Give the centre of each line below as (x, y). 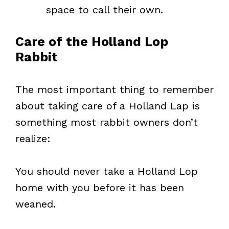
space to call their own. (105, 9)
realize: (33, 138)
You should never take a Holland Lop (107, 171)
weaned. (36, 204)
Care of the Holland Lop (92, 41)
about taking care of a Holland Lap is (108, 106)
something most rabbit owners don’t (107, 122)
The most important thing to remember (114, 89)
